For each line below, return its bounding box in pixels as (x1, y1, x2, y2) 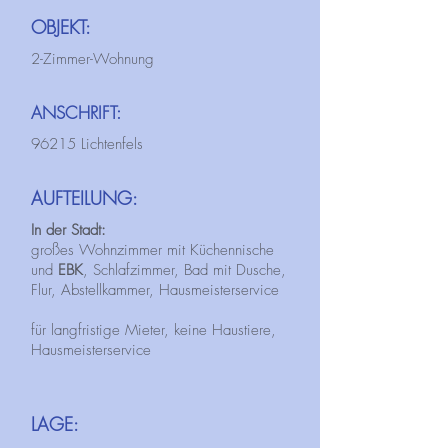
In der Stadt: (31, 220, 106, 240)
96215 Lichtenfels (31, 134, 143, 154)
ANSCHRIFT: (31, 101, 121, 124)
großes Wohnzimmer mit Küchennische (31, 240, 274, 260)
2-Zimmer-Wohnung (31, 49, 154, 69)
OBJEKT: (31, 15, 91, 39)
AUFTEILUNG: (31, 186, 138, 210)
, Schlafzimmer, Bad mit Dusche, (83, 260, 286, 280)
